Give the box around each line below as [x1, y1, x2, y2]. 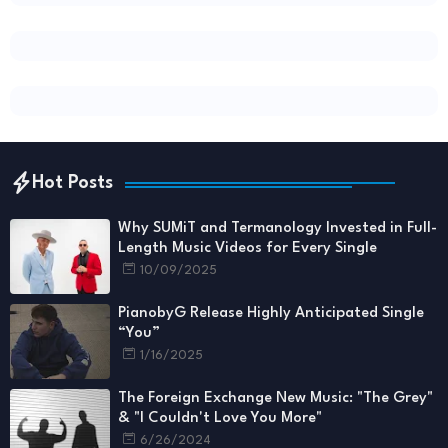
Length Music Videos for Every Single [118, 241, 377, 256]
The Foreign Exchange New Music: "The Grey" [118, 391, 433, 406]
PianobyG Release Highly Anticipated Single [118, 306, 424, 321]
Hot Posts [32, 174, 113, 192]
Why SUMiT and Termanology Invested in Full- [118, 221, 437, 236]
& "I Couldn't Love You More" [118, 411, 322, 426]
